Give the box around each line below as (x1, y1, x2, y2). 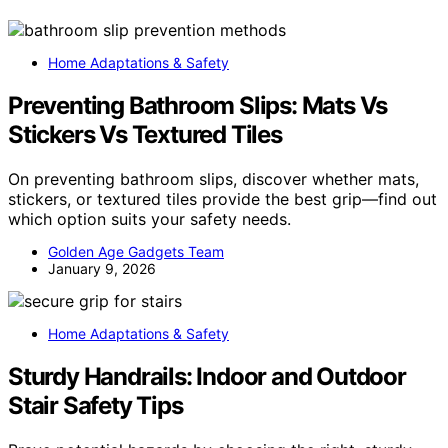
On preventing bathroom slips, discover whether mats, (8, 168, 419, 189)
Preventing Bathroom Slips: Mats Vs (8, 90, 388, 120)
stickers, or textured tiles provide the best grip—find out (8, 188, 437, 209)
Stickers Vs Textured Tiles (8, 119, 282, 149)
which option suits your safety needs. (8, 208, 291, 229)
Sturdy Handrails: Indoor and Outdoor (8, 361, 406, 391)
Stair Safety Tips (8, 390, 183, 420)
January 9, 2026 (48, 259, 156, 277)
